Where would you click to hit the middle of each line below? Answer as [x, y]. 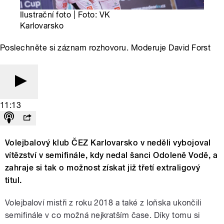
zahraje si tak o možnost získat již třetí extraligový [103, 168]
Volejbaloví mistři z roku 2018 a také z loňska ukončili [103, 203]
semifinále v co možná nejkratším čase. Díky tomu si [102, 215]
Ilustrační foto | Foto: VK [65, 15]
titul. [13, 180]
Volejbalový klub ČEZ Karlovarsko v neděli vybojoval [108, 143]
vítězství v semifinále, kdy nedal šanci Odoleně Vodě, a [111, 155]
